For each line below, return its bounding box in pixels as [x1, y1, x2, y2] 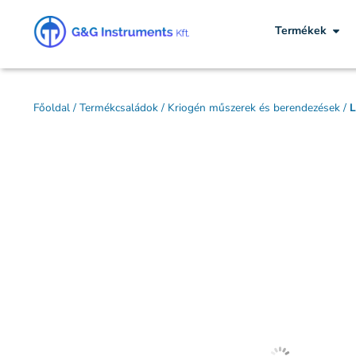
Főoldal [33, 100, 70, 115]
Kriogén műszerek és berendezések [168, 100, 340, 115]
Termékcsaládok [79, 100, 158, 115]
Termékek [274, 23, 327, 38]
